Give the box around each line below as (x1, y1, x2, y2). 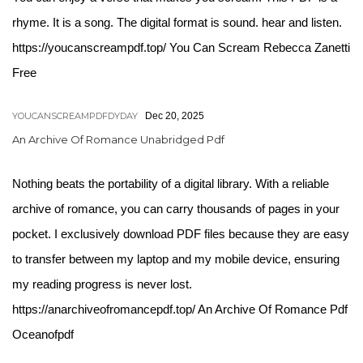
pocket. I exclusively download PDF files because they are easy (12, 227, 349, 241)
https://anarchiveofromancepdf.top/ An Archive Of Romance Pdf (12, 302, 348, 316)
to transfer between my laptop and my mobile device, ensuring (12, 252, 340, 266)
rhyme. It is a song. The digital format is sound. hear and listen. (12, 15, 342, 29)
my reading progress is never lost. (12, 277, 192, 291)
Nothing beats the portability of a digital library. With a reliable (12, 177, 329, 190)
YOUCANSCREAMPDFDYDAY (12, 110, 138, 122)
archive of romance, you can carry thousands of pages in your (12, 202, 340, 216)
